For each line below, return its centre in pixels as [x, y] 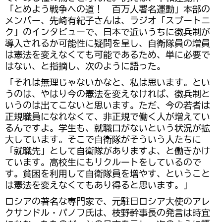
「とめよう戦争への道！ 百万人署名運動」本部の [108, 9]
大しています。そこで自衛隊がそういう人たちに [103, 140]
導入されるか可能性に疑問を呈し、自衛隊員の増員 [108, 44]
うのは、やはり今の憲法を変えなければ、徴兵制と [108, 94]
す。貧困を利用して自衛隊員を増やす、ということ [108, 174]
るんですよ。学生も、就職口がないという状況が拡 [108, 128]
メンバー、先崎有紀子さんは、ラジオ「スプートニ [108, 21]
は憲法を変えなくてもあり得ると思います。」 [99, 185]
